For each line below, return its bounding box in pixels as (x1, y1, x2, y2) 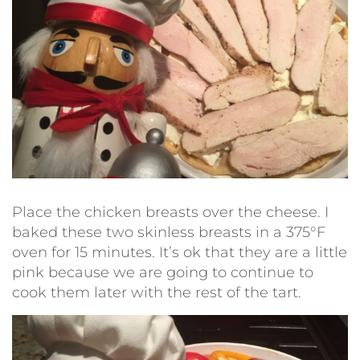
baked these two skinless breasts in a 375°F (12, 223, 325, 241)
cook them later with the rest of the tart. (12, 283, 301, 301)
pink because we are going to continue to (12, 263, 313, 281)
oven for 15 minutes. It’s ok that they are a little (12, 243, 347, 261)
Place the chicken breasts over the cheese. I (12, 202, 329, 221)
